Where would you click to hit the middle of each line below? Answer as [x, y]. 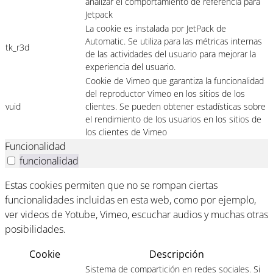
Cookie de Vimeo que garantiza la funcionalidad [175, 80]
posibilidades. [35, 229]
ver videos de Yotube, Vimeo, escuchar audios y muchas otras [136, 214]
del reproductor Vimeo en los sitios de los [165, 93]
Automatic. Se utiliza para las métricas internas [174, 41]
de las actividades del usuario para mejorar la [171, 54]
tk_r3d [17, 47]
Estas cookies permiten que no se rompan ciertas [111, 185]
